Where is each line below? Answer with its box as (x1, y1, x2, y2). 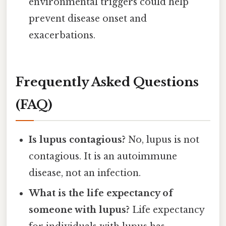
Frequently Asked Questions (16, 75, 199, 90)
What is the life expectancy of (29, 188, 174, 199)
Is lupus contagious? (29, 134, 126, 146)
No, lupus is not (126, 134, 200, 146)
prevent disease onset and (29, 13, 147, 25)
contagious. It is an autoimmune (29, 151, 178, 162)
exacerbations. (29, 30, 96, 41)
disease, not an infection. (29, 167, 141, 179)
